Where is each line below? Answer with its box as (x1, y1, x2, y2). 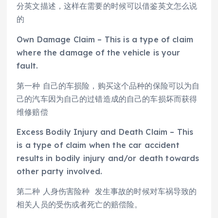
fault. (17, 60, 38, 71)
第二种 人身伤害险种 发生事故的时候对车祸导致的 (17, 186, 197, 196)
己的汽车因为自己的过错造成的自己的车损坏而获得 (17, 93, 198, 104)
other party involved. (17, 166, 103, 176)
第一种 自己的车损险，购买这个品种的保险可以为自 (17, 80, 200, 91)
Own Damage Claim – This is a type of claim (17, 34, 193, 44)
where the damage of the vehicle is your (17, 47, 181, 57)
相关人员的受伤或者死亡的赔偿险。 (17, 199, 143, 209)
